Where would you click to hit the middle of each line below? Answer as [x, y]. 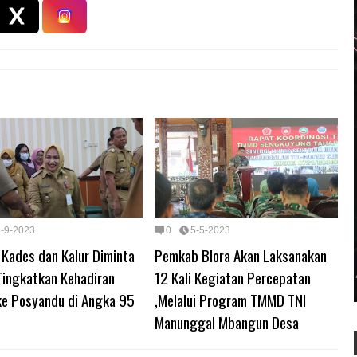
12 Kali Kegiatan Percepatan [233, 277]
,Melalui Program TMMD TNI [230, 299]
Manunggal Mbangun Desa [227, 322]
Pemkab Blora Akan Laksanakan [241, 255]
